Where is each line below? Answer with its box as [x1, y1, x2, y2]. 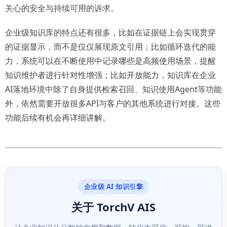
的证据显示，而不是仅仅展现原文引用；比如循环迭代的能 [5, 41, 216, 52]
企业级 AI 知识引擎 [84, 181, 143, 191]
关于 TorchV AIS [71, 199, 156, 214]
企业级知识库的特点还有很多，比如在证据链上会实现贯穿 [5, 26, 216, 38]
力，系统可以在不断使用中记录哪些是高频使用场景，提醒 [5, 55, 216, 66]
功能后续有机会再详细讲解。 [5, 111, 110, 123]
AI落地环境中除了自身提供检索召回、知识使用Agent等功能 [5, 83, 222, 95]
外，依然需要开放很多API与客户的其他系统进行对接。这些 [5, 97, 220, 109]
